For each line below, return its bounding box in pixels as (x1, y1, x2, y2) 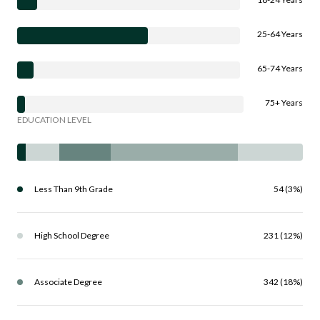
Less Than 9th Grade (34, 183, 113, 194)
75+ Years (265, 96, 303, 108)
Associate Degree (34, 276, 102, 287)
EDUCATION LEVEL (17, 114, 91, 125)
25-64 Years (257, 28, 303, 39)
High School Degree (34, 229, 109, 241)
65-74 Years (257, 62, 303, 74)
